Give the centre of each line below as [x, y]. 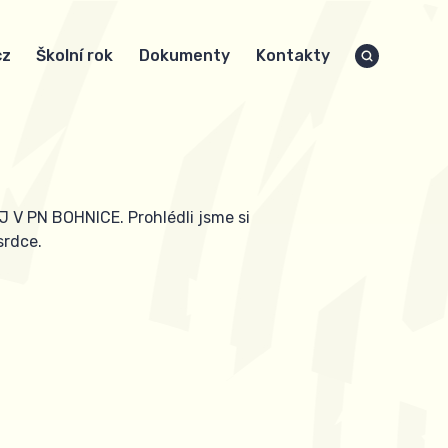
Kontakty [292, 55]
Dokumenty [185, 55]
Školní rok [75, 55]
